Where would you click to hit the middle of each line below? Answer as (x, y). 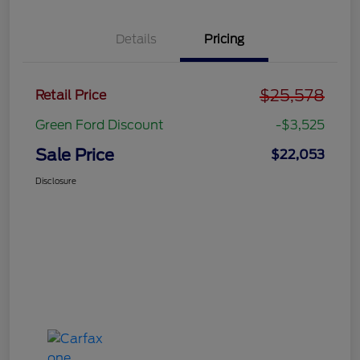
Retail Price (71, 95)
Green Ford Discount (100, 125)
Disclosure (56, 180)
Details (136, 39)
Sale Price (75, 155)
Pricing (224, 39)
